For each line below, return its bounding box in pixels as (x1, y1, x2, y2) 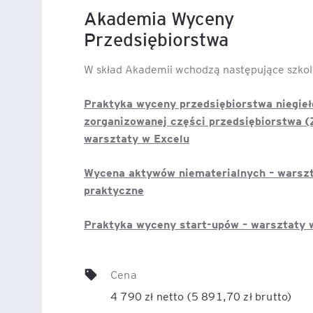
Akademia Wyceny (84, 6, 234, 29)
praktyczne (84, 182, 144, 197)
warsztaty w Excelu (84, 130, 189, 145)
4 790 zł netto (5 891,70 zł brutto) (110, 289, 292, 303)
